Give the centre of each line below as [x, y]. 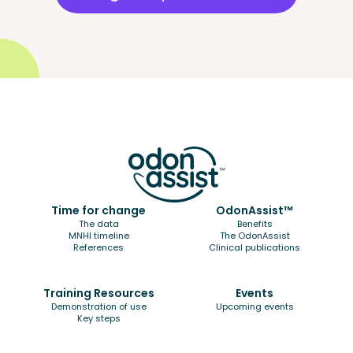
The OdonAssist [255, 236]
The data [98, 224]
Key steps [98, 319]
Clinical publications [255, 248]
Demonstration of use [98, 307]
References [98, 248]
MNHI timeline [98, 236]
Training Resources [98, 294]
